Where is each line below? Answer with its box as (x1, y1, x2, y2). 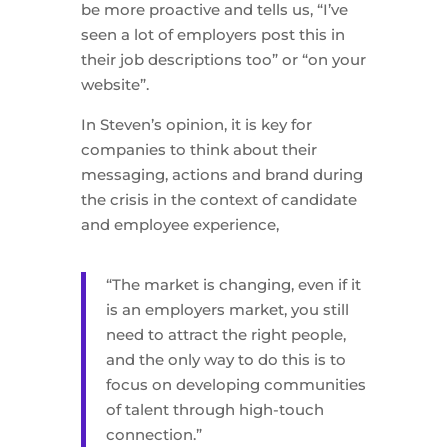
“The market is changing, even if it (105, 275, 361, 294)
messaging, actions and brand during (80, 165, 363, 184)
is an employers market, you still (105, 300, 349, 319)
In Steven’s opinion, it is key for (80, 115, 312, 134)
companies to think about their (80, 140, 317, 159)
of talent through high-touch (105, 400, 324, 419)
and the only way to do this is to (105, 350, 346, 369)
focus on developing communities (105, 375, 366, 394)
